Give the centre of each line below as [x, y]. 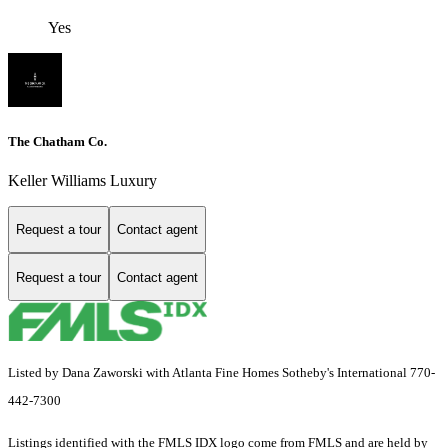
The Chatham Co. [57, 141]
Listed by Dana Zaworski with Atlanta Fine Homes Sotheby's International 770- [221, 373]
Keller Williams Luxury [82, 180]
